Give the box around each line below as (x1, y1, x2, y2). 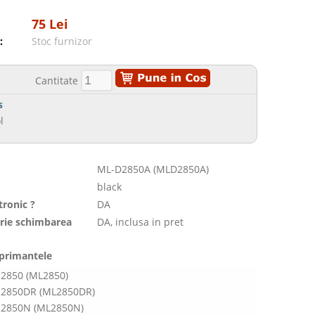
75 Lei (32, 15, 69, 32)
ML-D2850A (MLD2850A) (97, 162, 210, 176)
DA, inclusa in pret (97, 215, 184, 229)
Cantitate (35, 74, 79, 87)
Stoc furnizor (32, 34, 93, 48)
